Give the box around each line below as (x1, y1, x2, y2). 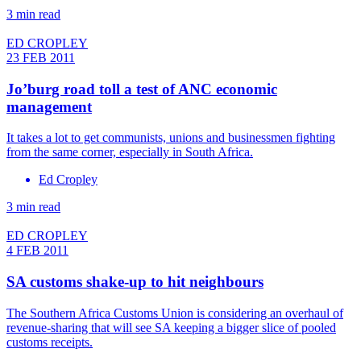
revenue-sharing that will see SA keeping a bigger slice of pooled (6, 320, 336, 334)
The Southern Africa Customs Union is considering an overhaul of (6, 305, 343, 320)
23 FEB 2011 (6, 50, 75, 64)
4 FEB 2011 (6, 243, 68, 258)
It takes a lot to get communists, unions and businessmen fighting (6, 131, 335, 145)
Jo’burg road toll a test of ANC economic (6, 80, 277, 98)
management (6, 98, 92, 115)
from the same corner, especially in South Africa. (6, 145, 253, 160)
